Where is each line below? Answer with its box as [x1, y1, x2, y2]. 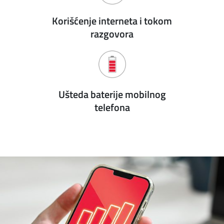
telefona [94, 99, 130, 115]
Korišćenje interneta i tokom [52, 13, 172, 28]
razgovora [90, 26, 133, 41]
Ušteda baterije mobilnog [58, 86, 166, 102]
